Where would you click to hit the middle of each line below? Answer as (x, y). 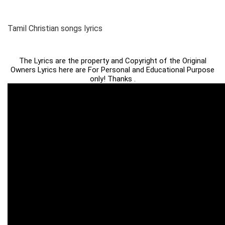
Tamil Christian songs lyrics (55, 28)
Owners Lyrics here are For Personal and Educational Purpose (113, 70)
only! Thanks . (113, 79)
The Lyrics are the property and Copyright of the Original (113, 61)
